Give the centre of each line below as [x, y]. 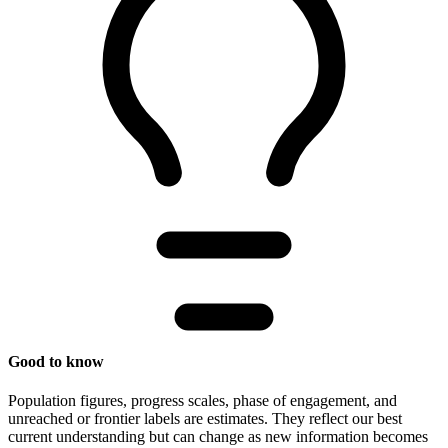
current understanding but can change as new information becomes [218, 437]
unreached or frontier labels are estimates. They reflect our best [205, 419]
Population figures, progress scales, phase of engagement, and [202, 401]
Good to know [56, 362]
